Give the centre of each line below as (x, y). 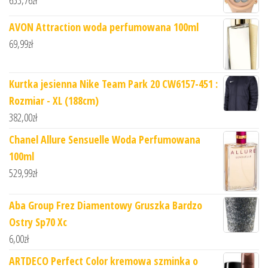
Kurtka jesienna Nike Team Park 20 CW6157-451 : (113, 83)
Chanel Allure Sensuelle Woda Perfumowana (105, 139)
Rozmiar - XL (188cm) (54, 100)
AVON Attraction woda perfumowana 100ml (104, 27)
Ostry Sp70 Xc (38, 222)
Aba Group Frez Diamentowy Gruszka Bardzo (106, 205)
